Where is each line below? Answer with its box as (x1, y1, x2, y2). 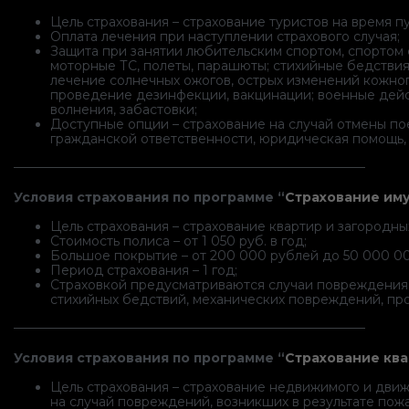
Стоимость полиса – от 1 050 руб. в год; (50, 233, 307, 250)
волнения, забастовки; (50, 101, 197, 119)
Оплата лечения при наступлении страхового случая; (50, 28, 400, 46)
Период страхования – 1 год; (50, 262, 237, 279)
